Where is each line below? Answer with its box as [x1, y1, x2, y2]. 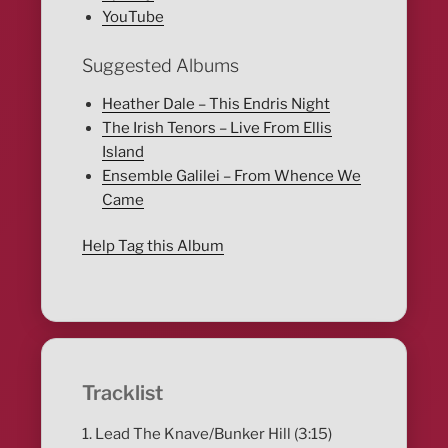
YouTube [102, 7, 165, 26]
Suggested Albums [82, 55, 240, 77]
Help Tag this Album [82, 237, 225, 256]
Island [102, 142, 145, 161]
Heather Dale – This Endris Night [102, 94, 331, 113]
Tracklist [82, 380, 164, 405]
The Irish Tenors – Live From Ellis [102, 118, 333, 137]
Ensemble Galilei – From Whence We [102, 166, 362, 185]
